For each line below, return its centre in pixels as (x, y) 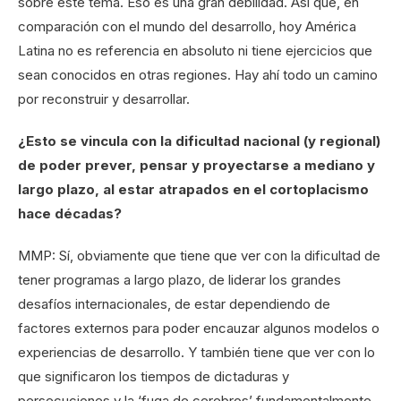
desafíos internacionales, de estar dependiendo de (174, 304)
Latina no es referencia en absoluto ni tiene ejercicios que (195, 51)
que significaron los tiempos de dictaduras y (154, 377)
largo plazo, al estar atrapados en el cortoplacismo (193, 190)
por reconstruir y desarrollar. (104, 99)
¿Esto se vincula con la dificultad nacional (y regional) (199, 141)
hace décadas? (70, 214)
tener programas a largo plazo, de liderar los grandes (179, 280)
